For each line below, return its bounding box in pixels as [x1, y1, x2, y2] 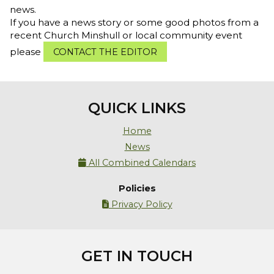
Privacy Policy [108, 198, 172, 210]
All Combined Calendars [86, 157, 196, 168]
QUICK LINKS [88, 98, 186, 117]
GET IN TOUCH [81, 247, 193, 265]
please [10, 45, 43, 57]
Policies [118, 182, 156, 194]
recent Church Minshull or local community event [10, 29, 242, 42]
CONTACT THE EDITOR [53, 46, 157, 57]
